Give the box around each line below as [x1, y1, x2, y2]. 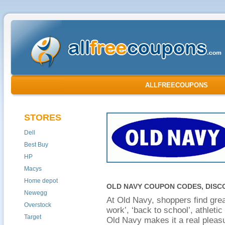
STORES [24, 113, 61, 123]
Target [24, 213, 41, 220]
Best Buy [24, 141, 48, 148]
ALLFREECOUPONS [145, 81, 208, 89]
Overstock [24, 201, 51, 208]
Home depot [24, 177, 58, 184]
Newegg [24, 189, 47, 196]
